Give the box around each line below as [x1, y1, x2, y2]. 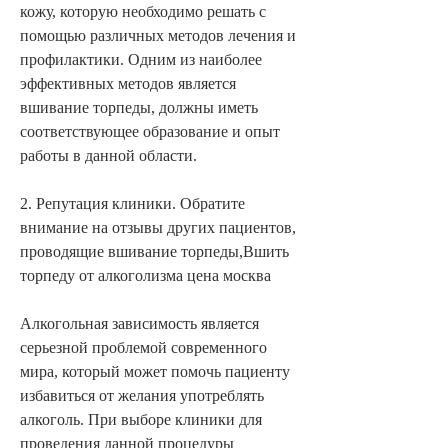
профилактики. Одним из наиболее [20, 50, 262, 68]
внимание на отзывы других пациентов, [20, 218, 296, 236]
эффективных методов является [20, 74, 236, 92]
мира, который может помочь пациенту [20, 362, 290, 380]
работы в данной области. [20, 146, 197, 164]
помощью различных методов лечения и [20, 26, 296, 44]
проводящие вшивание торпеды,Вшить [20, 242, 289, 260]
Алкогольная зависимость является [20, 314, 259, 332]
